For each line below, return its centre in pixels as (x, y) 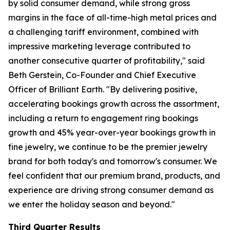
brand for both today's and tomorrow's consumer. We (113, 161)
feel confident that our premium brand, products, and (114, 175)
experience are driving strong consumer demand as (111, 190)
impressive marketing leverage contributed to (99, 46)
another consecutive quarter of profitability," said (107, 60)
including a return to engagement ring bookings (103, 118)
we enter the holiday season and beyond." (92, 204)
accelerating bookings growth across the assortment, (114, 103)
